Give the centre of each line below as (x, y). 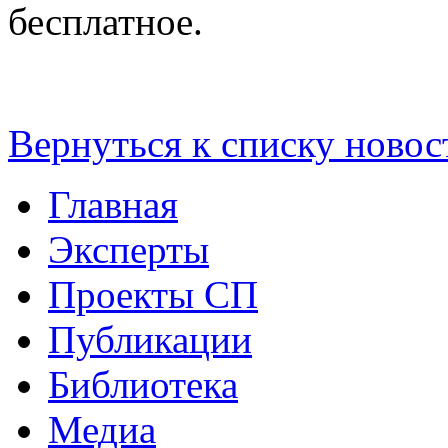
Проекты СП (153, 294)
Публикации (150, 339)
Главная (113, 204)
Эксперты (128, 249)
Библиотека (143, 384)
